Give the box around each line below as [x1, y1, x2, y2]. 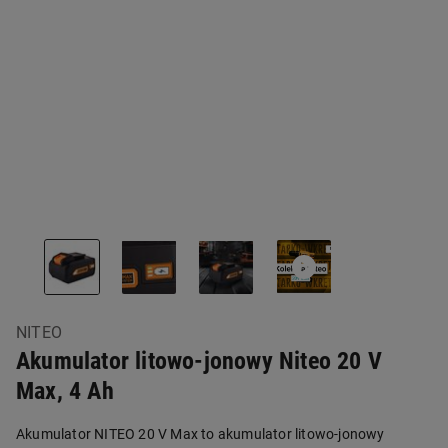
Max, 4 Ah [16, 377, 114, 406]
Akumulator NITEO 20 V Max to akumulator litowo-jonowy [16, 426, 385, 443]
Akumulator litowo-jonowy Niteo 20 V [16, 347, 383, 376]
